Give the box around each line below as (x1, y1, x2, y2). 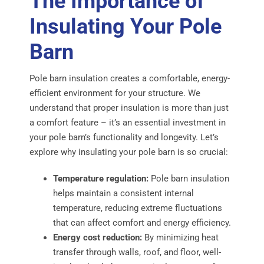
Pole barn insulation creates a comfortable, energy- (29, 72, 230, 84)
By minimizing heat (141, 232, 219, 243)
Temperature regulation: (52, 173, 148, 184)
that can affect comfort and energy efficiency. (52, 217, 231, 228)
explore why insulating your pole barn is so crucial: (29, 146, 228, 157)
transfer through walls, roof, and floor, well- (52, 246, 221, 258)
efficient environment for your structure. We (29, 87, 200, 98)
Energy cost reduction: (52, 232, 142, 243)
